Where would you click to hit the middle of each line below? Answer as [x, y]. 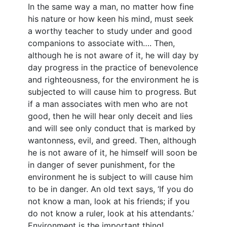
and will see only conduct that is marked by [112, 128]
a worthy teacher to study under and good [110, 31]
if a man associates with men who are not [108, 104]
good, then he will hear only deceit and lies [110, 116]
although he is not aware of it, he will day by [113, 55]
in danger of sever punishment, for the [101, 165]
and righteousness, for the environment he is [113, 80]
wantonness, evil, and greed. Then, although [112, 141]
